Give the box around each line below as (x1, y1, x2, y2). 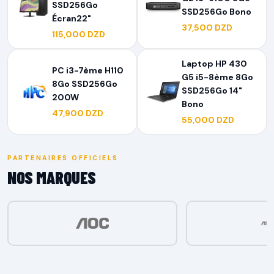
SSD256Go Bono (182, 6, 251, 17)
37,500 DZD (182, 22, 232, 33)
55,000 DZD (182, 114, 234, 125)
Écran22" (52, 13, 91, 24)
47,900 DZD (52, 108, 103, 119)
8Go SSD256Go (52, 78, 117, 89)
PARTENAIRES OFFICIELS (7, 154, 119, 162)
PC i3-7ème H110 (52, 65, 124, 76)
